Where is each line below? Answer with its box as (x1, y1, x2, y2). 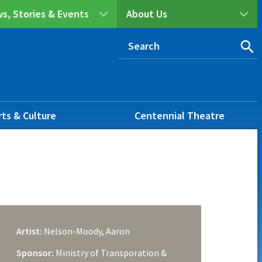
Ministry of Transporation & (53, 246, 167, 258)
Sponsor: (16, 246, 54, 258)
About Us (126, 7, 167, 20)
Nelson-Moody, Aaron (42, 225, 130, 237)
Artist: (16, 225, 42, 237)
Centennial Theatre (134, 108, 225, 122)
